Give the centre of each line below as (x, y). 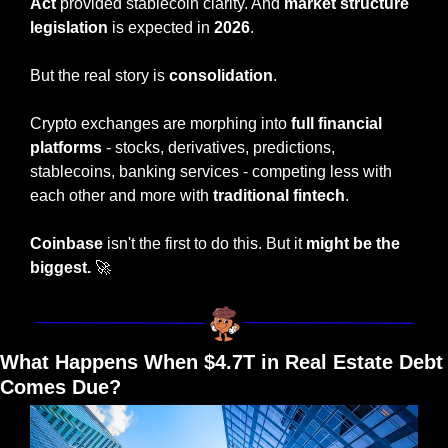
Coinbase (66, 243)
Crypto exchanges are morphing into (160, 123)
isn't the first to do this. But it (204, 243)
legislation (69, 27)
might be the (353, 243)
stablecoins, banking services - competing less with (211, 171)
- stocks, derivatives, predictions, (218, 147)
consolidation (221, 75)
